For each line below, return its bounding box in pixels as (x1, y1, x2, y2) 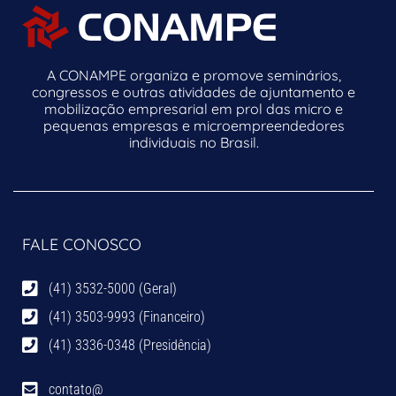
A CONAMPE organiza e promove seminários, (46, 66, 341, 85)
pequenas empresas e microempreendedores (42, 117, 345, 135)
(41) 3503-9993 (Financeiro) (49, 308, 205, 326)
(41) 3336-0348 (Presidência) (49, 337, 211, 354)
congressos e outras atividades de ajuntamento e (32, 83, 355, 102)
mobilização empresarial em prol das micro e (44, 100, 343, 118)
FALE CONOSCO (22, 234, 141, 255)
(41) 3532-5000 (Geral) (49, 280, 177, 298)
